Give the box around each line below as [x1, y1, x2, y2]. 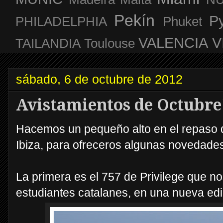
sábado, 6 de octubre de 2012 [16, 72, 183, 86]
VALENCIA [138, 34, 208, 51]
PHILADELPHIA [15, 14, 107, 28]
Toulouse [84, 36, 135, 50]
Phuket [162, 14, 202, 28]
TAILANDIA [15, 36, 81, 50]
